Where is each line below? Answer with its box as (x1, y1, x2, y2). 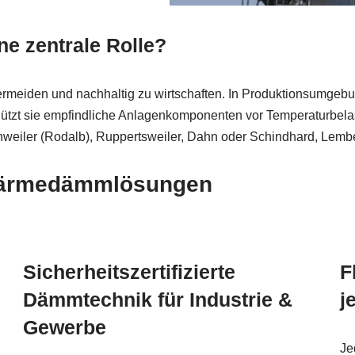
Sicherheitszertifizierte (22, 260, 235, 283)
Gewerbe (22, 315, 106, 338)
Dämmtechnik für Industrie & (22, 288, 292, 311)
